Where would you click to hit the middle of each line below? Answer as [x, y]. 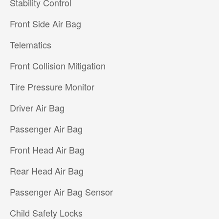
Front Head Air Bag [47, 150]
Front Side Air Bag [45, 24]
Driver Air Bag [37, 108]
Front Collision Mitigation [57, 66]
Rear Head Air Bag [46, 171]
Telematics [30, 45]
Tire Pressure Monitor [52, 87]
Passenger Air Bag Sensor [61, 192]
